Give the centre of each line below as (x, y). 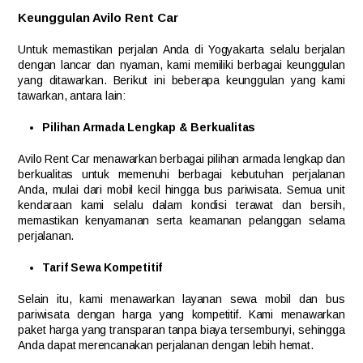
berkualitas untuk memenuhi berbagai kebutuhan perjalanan (181, 175)
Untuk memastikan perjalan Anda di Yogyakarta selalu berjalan (181, 50)
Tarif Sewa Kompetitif (102, 268)
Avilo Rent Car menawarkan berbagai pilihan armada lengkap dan (181, 159)
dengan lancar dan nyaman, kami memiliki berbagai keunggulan (181, 65)
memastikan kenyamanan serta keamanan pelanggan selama (181, 221)
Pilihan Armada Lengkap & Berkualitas (149, 128)
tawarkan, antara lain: (72, 96)
